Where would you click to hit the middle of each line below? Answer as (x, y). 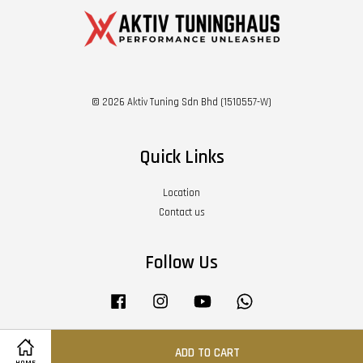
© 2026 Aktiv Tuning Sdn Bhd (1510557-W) (181, 102)
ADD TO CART (207, 352)
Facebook (151, 298)
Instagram (194, 298)
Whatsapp (278, 298)
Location (181, 193)
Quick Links (181, 158)
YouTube (233, 298)
